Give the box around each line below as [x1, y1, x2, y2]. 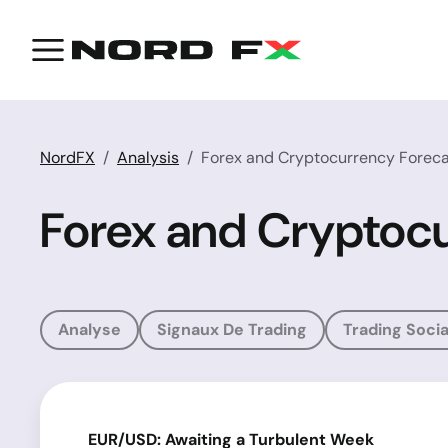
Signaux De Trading [157, 319, 307, 340]
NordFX [40, 147, 95, 168]
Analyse [58, 319, 121, 340]
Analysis [117, 147, 179, 168]
